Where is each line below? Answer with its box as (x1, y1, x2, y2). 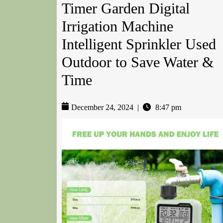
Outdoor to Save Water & (62, 54, 214, 71)
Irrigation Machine (62, 18, 173, 35)
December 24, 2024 (71, 103, 133, 112)
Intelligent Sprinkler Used (62, 36, 216, 53)
